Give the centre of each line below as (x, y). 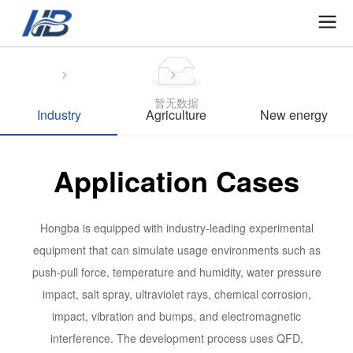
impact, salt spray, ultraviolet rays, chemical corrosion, (176, 294)
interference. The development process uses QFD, (176, 338)
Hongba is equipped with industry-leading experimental (176, 228)
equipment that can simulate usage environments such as (176, 250)
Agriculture (176, 115)
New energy (294, 115)
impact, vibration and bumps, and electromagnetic (176, 316)
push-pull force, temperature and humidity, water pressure (176, 272)
